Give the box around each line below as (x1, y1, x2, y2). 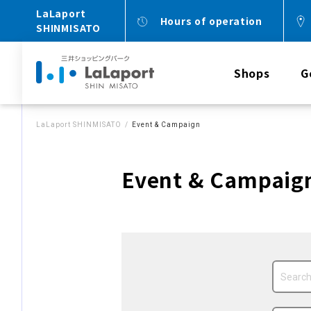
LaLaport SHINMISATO (36, 121, 121, 128)
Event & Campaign (132, 121, 201, 128)
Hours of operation (160, 13, 262, 28)
